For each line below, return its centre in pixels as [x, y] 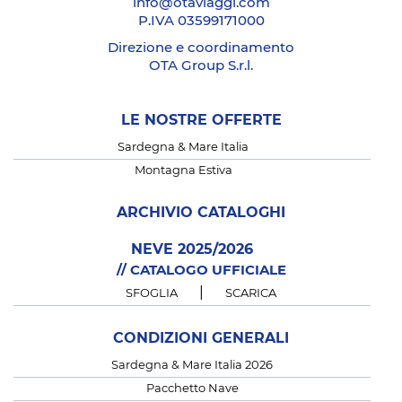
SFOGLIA [152, 294]
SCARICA [251, 294]
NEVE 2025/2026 [192, 250]
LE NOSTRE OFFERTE [201, 121]
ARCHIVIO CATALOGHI [201, 213]
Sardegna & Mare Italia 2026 [192, 366]
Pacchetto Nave [192, 389]
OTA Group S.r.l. [201, 66]
